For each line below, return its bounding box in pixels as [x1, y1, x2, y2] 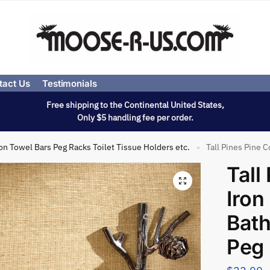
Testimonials [42, 78, 97, 89]
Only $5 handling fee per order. [77, 112, 193, 123]
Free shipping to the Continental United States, [46, 99, 224, 110]
